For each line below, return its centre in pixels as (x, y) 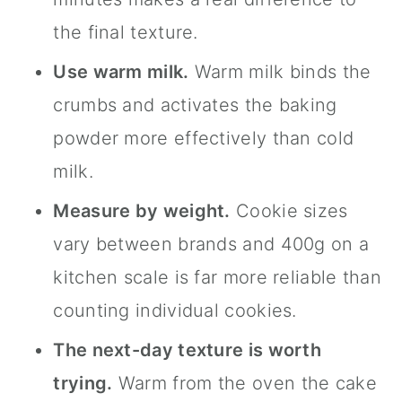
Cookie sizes (289, 211)
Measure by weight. (142, 211)
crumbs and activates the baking (195, 105)
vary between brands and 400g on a (211, 245)
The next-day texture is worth (188, 350)
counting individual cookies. (175, 311)
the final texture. (126, 33)
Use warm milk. (121, 72)
